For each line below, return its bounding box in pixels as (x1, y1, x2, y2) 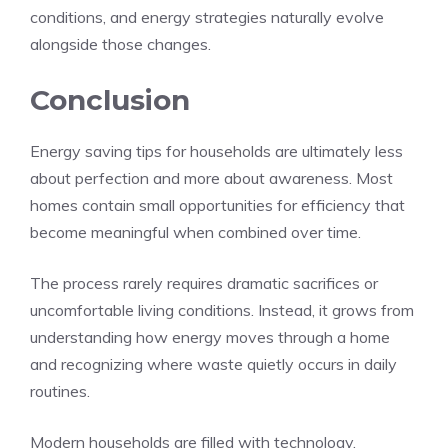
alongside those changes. (30, 34, 211, 54)
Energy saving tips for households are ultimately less (30, 141, 403, 161)
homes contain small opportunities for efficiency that (30, 195, 405, 215)
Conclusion (30, 83, 190, 117)
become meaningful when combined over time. (30, 222, 361, 242)
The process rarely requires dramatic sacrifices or (30, 273, 378, 293)
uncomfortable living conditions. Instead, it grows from (30, 300, 414, 320)
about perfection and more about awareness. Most (30, 168, 393, 188)
